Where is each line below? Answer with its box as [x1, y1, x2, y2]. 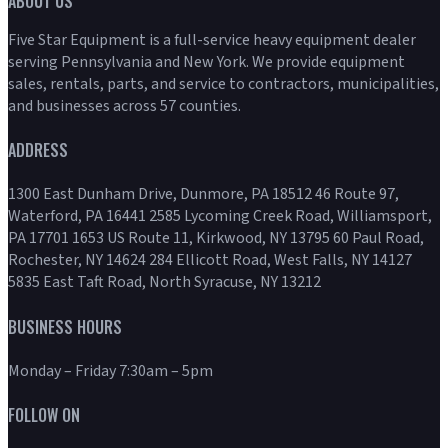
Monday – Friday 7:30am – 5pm [8, 359, 213, 382]
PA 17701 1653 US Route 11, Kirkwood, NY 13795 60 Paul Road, [8, 227, 424, 250]
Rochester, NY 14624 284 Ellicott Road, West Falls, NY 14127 [8, 249, 412, 272]
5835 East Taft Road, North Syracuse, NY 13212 [8, 271, 321, 294]
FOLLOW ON [8, 403, 80, 428]
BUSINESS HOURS [8, 314, 122, 339]
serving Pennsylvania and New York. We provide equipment [8, 50, 405, 73]
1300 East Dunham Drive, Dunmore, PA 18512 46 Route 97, [8, 183, 399, 206]
